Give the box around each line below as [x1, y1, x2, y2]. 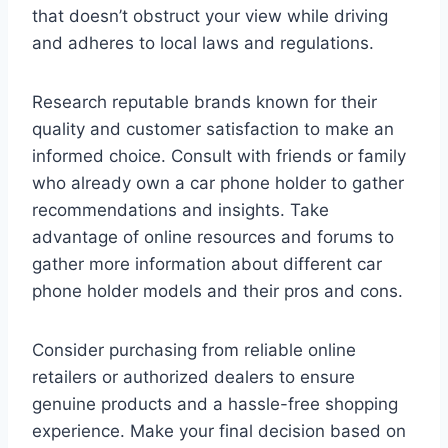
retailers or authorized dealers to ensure [32, 367, 355, 388]
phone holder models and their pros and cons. [32, 281, 403, 302]
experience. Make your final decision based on [32, 421, 406, 442]
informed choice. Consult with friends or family [32, 146, 406, 167]
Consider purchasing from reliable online [32, 340, 356, 361]
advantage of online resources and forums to [32, 227, 394, 248]
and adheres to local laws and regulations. [32, 33, 374, 54]
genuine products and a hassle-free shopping [32, 394, 398, 415]
